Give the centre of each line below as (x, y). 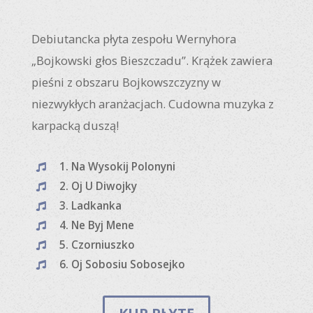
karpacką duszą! (75, 125)
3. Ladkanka (90, 206)
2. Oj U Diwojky (98, 186)
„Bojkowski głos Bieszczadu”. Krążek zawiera (152, 60)
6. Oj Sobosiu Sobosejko (122, 264)
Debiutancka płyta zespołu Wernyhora (133, 39)
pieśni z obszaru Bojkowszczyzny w (126, 82)
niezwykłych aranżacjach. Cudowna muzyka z (152, 104)
